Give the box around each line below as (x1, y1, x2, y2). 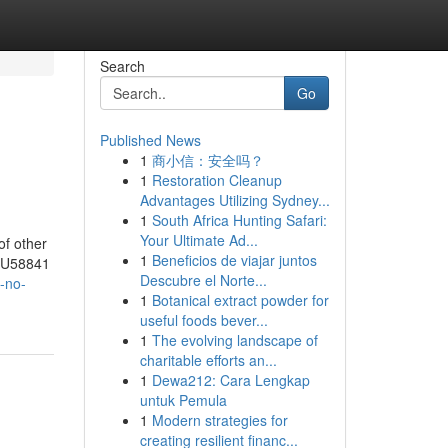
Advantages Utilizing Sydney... (139, 190, 330, 210)
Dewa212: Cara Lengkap (151, 370, 310, 390)
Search (99, 56, 145, 76)
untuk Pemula (139, 390, 227, 410)
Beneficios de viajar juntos (151, 250, 317, 270)
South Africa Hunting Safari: (151, 210, 327, 230)
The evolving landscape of (151, 330, 318, 350)
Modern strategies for (151, 410, 288, 430)
